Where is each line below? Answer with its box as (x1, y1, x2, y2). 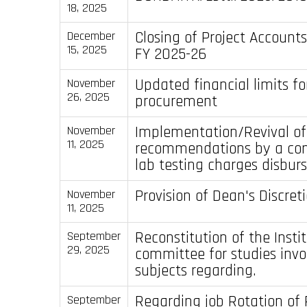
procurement (134, 90, 217, 112)
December (66, 27, 115, 44)
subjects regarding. (134, 260, 256, 281)
